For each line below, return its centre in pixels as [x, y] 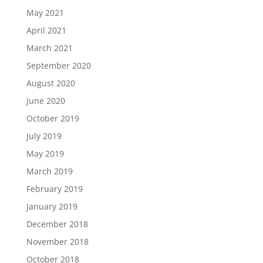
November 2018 [57, 241]
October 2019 [53, 118]
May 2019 [45, 153]
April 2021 [46, 30]
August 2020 [50, 83]
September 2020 [58, 65]
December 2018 [57, 224]
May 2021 [45, 12]
